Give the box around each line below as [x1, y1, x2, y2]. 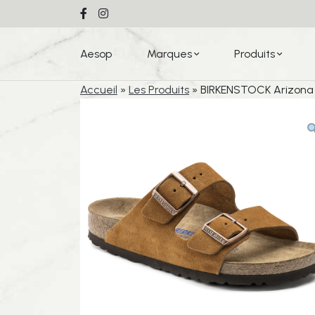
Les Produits [129, 83, 189, 96]
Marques [147, 47, 192, 60]
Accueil [80, 83, 117, 96]
